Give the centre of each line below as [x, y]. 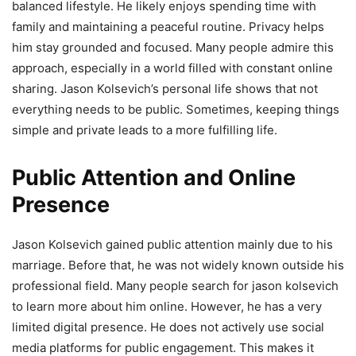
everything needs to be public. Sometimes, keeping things [176, 109]
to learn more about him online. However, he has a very [167, 306]
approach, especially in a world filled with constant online [172, 68]
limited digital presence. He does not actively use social [168, 327]
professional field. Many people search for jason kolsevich [175, 285]
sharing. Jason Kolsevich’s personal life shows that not [165, 88]
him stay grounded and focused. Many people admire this [173, 47]
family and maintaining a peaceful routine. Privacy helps [168, 26]
